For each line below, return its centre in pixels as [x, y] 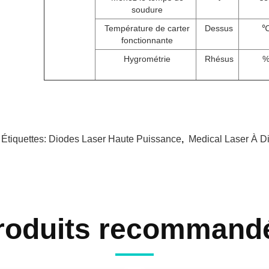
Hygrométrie [147, 59]
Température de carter [147, 28]
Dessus [219, 28]
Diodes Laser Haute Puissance [115, 139]
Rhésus [219, 59]
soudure [147, 10]
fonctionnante [147, 40]
